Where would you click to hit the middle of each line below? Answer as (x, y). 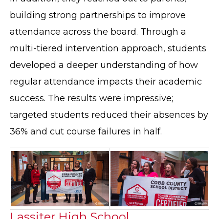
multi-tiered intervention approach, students (108, 49)
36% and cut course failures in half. (86, 132)
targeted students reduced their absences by (109, 115)
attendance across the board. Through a (98, 32)
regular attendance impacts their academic (106, 82)
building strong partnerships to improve (98, 15)
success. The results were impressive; (91, 99)
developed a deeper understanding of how (104, 65)
